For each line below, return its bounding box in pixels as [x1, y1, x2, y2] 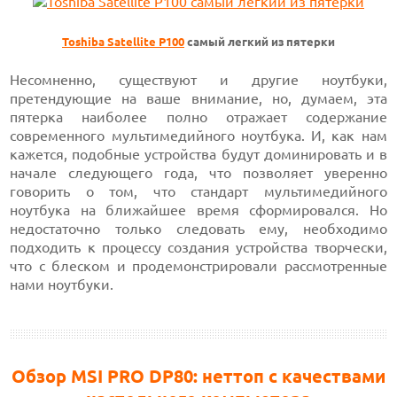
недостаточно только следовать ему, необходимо [10, 221, 387, 237]
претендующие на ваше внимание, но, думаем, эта [10, 90, 387, 106]
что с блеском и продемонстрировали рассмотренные [10, 258, 387, 274]
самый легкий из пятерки [184, 35, 335, 49]
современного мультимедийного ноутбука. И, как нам [10, 128, 387, 144]
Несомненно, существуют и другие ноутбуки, [10, 72, 387, 88]
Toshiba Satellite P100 [62, 35, 184, 49]
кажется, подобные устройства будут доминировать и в [10, 146, 387, 162]
